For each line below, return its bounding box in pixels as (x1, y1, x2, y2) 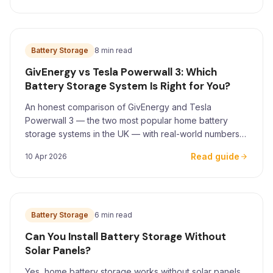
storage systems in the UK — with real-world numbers (25, 129, 239, 139)
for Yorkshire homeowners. (25, 142, 133, 152)
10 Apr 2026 (25, 152, 67, 161)
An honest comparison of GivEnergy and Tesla (25, 102, 211, 112)
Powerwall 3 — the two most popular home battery (25, 115, 228, 126)
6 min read (94, 210, 132, 219)
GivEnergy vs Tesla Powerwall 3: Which (25, 65, 217, 79)
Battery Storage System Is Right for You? (25, 79, 230, 93)
